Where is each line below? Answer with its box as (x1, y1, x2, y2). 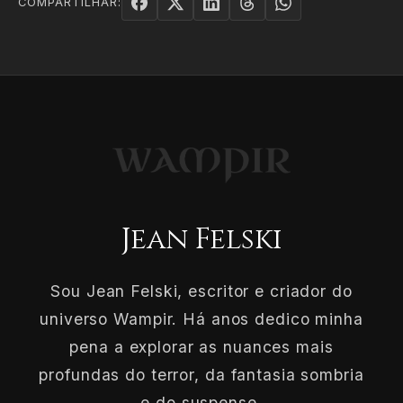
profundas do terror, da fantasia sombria (39, 364, 364, 384)
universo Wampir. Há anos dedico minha (40, 309, 363, 328)
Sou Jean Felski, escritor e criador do (50, 281, 353, 300)
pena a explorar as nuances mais (69, 336, 334, 356)
